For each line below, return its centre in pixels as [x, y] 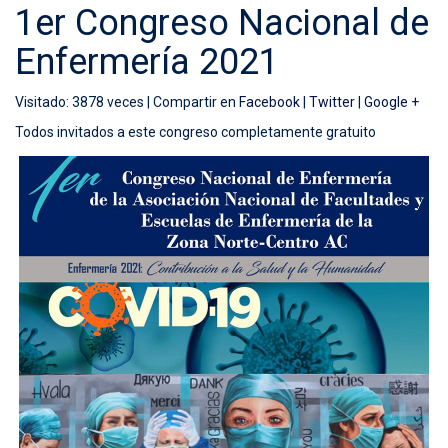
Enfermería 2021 [147, 62]
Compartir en [196, 102]
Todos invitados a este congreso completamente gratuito [195, 132]
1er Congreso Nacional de [222, 23]
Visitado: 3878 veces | [84, 102]
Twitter [332, 102]
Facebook [269, 102]
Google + [391, 102]
